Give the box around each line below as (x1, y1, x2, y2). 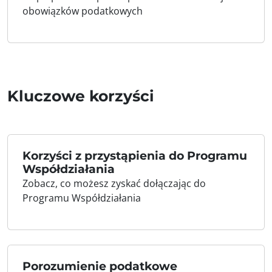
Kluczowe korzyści (7, 87, 154, 105)
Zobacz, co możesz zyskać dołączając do (22, 177, 206, 190)
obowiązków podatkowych (22, 4, 143, 18)
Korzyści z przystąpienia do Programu (22, 149, 247, 163)
